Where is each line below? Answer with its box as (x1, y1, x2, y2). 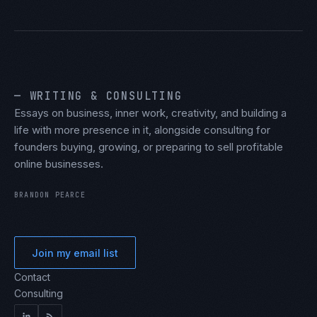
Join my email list (32, 246, 118, 259)
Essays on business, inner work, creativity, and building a (14, 106, 287, 120)
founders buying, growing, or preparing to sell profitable (14, 140, 283, 154)
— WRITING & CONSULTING (14, 89, 183, 103)
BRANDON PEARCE (14, 190, 86, 200)
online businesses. (14, 157, 103, 171)
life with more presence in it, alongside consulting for (14, 123, 270, 137)
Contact (14, 271, 50, 283)
